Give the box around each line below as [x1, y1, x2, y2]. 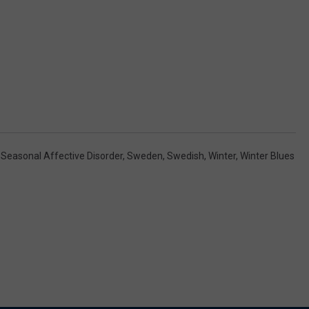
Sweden [127, 150, 163, 162]
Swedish [167, 150, 204, 162]
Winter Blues [240, 150, 295, 162]
